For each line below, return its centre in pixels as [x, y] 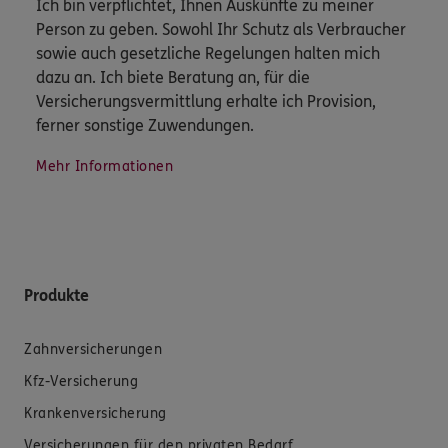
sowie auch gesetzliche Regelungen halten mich [208, 53]
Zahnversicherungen [93, 349]
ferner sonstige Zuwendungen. [145, 125]
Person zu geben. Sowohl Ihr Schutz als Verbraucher [221, 29]
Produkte [56, 295]
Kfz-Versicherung [81, 381]
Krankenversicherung [95, 413]
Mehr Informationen [104, 166]
